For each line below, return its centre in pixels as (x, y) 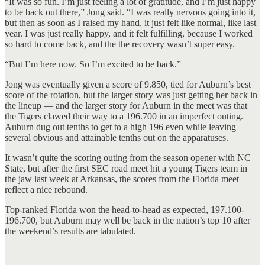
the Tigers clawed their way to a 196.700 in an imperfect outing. (124, 116)
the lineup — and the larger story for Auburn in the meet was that (126, 105)
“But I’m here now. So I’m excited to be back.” (93, 64)
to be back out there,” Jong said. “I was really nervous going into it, (130, 12)
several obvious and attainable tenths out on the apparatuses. (117, 137)
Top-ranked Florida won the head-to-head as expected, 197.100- (125, 209)
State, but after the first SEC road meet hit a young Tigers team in (126, 168)
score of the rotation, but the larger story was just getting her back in (131, 95)
